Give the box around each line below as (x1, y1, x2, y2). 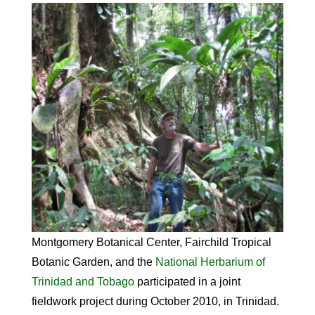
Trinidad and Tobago (31, 276, 134, 288)
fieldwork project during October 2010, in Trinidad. (31, 295, 279, 308)
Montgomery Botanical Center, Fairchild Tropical (31, 236, 271, 249)
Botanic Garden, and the (31, 256, 155, 269)
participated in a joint (134, 276, 240, 288)
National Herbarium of (155, 256, 265, 269)
